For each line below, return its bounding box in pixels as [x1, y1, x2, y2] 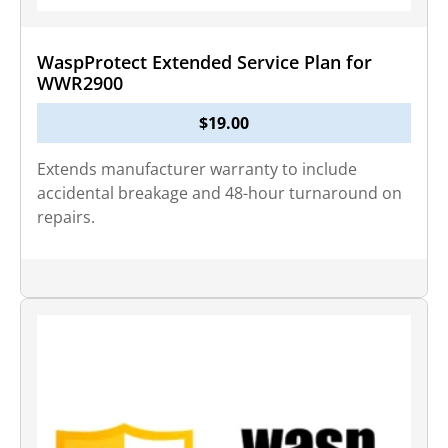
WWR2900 [37, 71, 123, 95]
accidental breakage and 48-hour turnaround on [37, 182, 402, 204]
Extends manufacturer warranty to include [37, 158, 357, 180]
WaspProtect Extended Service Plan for [37, 50, 372, 74]
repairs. [37, 206, 95, 228]
